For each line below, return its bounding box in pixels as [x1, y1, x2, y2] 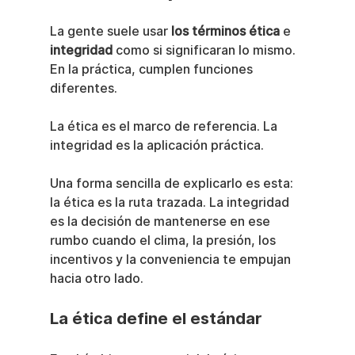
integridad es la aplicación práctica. [49, 138, 264, 154]
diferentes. [49, 81, 117, 97]
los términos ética [170, 24, 280, 40]
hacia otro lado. [49, 271, 143, 287]
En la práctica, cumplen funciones [49, 62, 256, 78]
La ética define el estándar [49, 309, 262, 329]
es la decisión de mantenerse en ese [49, 214, 273, 230]
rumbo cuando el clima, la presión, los [49, 233, 279, 249]
